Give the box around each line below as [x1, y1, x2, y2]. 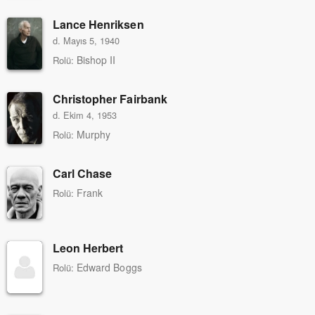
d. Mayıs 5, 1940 [53, 33, 120, 47]
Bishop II [77, 52, 116, 67]
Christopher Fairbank [53, 90, 167, 107]
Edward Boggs [77, 259, 142, 274]
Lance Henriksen [53, 15, 144, 32]
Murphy [77, 127, 111, 141]
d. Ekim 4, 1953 [53, 108, 117, 122]
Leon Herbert [53, 239, 124, 256]
